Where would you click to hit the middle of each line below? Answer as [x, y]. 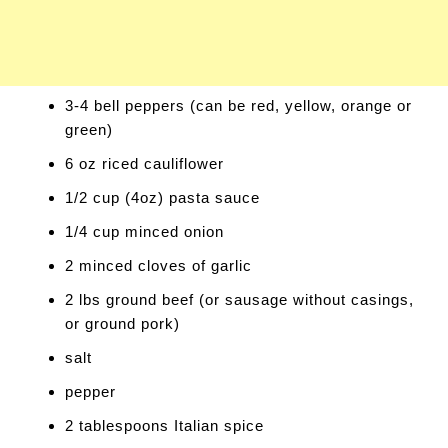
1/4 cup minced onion [144, 231]
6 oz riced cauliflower [144, 163]
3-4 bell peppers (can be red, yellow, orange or [238, 105]
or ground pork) [122, 323]
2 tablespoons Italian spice [164, 425]
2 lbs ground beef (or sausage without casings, [239, 299]
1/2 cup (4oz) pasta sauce [162, 197]
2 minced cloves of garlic [158, 265]
